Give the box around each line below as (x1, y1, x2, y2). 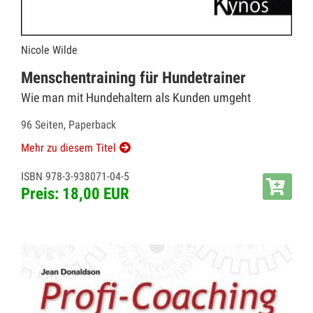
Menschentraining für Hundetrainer (21, 68, 246, 87)
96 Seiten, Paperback (21, 117, 116, 131)
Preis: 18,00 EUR (21, 184, 129, 203)
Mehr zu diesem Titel (21, 140, 116, 154)
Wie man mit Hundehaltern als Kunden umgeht (21, 89, 251, 105)
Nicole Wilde (21, 43, 78, 57)
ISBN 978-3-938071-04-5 (21, 169, 129, 183)
